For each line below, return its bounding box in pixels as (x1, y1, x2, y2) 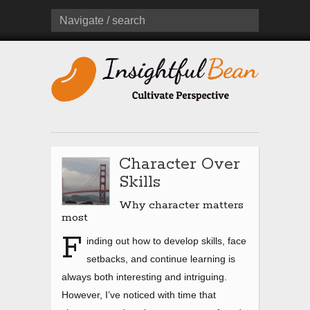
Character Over (119, 154, 240, 175)
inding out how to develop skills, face (86, 235, 246, 247)
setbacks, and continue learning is (86, 253, 235, 265)
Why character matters (119, 198, 244, 213)
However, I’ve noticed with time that (62, 289, 216, 301)
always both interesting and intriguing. (62, 271, 227, 283)
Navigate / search (60, 15, 145, 26)
